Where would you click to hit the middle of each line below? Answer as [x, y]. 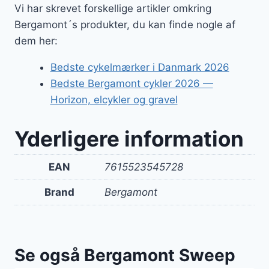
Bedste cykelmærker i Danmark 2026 [140, 67]
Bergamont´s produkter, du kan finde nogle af [125, 24]
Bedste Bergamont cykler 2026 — [131, 83]
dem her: [36, 41]
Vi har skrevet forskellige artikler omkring [113, 8]
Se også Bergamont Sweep [125, 255]
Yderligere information [129, 139]
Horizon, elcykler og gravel [114, 99]
